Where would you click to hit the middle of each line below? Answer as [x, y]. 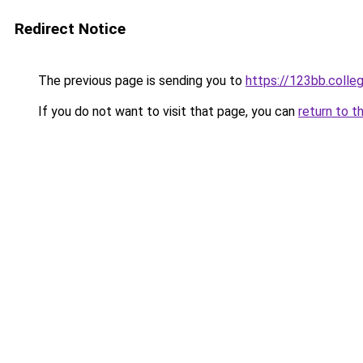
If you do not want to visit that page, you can [167, 111]
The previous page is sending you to [140, 81]
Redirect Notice [70, 29]
